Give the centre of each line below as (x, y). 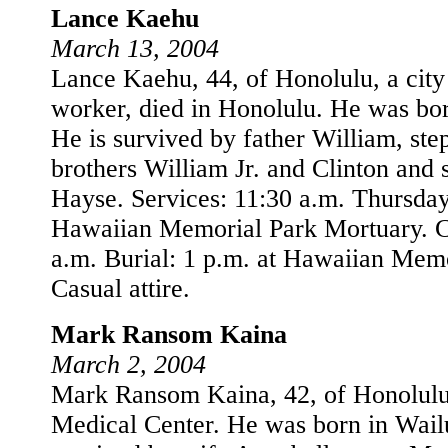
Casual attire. (120, 288)
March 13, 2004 (135, 48)
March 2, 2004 (128, 364)
